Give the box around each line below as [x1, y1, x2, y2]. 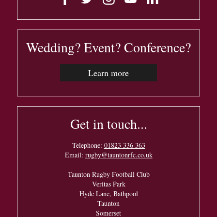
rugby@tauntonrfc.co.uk [85, 150, 153, 159]
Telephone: [72, 140, 104, 150]
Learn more [88, 66, 129, 78]
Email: [64, 150, 85, 159]
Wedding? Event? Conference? [26, 37, 191, 56]
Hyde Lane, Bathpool [79, 188, 138, 198]
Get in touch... [70, 114, 147, 133]
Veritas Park [92, 179, 125, 188]
